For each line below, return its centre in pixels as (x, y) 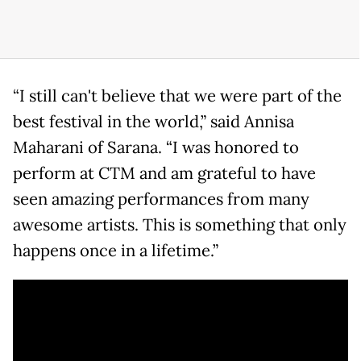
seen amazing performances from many (161, 199)
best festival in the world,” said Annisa (154, 122)
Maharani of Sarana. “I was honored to (156, 148)
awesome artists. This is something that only (180, 225)
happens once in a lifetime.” (116, 251)
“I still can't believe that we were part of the (177, 96)
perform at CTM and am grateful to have (164, 174)
